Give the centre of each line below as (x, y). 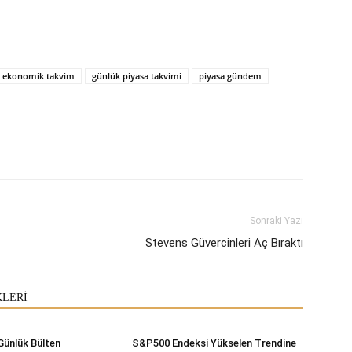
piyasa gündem (230, 75)
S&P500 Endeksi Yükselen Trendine (214, 343)
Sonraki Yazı (277, 220)
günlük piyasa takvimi (137, 75)
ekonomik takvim (38, 75)
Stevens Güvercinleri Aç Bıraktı (224, 242)
